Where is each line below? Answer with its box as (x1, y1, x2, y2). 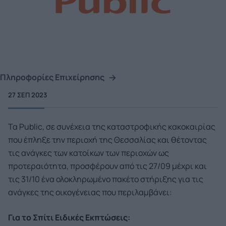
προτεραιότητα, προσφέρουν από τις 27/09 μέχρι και (8, 160, 207, 172)
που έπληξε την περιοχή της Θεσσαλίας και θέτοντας (8, 134, 207, 145)
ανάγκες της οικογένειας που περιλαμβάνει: (8, 187, 172, 198)
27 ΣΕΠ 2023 (8, 90, 47, 99)
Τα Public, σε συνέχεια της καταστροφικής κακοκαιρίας (8, 121, 215, 132)
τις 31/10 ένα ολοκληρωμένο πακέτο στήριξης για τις (8, 174, 203, 185)
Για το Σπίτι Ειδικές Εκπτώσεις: (8, 212, 130, 223)
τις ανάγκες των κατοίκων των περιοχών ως (8, 147, 169, 158)
